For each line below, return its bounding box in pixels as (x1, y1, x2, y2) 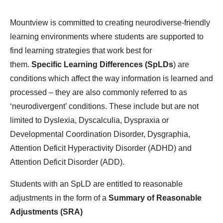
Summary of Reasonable (109, 193, 202, 202)
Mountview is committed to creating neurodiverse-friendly (10, 18, 210, 27)
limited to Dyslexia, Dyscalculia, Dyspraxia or (10, 115, 169, 124)
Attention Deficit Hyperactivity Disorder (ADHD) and (10, 143, 192, 152)
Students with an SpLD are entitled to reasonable (10, 179, 183, 188)
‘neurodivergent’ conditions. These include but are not (10, 102, 199, 111)
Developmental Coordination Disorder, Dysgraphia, (10, 129, 190, 138)
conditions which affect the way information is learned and (10, 74, 213, 83)
